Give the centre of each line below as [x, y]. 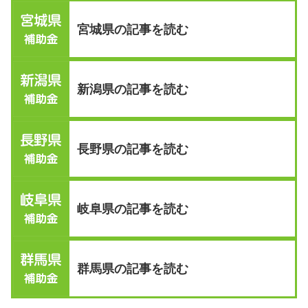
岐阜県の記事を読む [132, 209]
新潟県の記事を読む [132, 89]
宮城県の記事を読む [132, 29]
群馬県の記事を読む [132, 268]
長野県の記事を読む [132, 149]
